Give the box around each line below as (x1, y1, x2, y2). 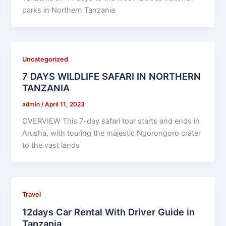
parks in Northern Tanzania (22, 5, 116, 15)
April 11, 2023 (45, 101, 85, 108)
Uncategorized (22, 55, 69, 63)
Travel (22, 190, 41, 198)
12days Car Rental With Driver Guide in (22, 206, 195, 217)
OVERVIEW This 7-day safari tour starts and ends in (22, 117, 200, 126)
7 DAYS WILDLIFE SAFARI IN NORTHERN (22, 71, 201, 82)
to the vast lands (22, 141, 80, 150)
